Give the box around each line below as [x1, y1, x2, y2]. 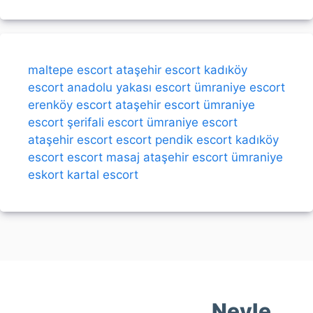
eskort [28, 168, 64, 182]
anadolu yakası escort [67, 80, 191, 95]
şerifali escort [67, 115, 143, 130]
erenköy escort [28, 98, 112, 112]
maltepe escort [28, 63, 112, 78]
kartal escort [67, 168, 138, 182]
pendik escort [155, 133, 232, 147]
